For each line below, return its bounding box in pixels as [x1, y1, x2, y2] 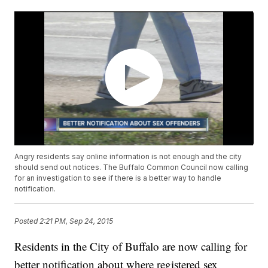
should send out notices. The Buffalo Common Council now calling [14, 163, 249, 172]
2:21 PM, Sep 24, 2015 [39, 217, 114, 226]
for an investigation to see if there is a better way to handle [14, 173, 222, 183]
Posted [14, 217, 40, 226]
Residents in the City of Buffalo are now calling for [14, 239, 248, 254]
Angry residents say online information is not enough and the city [14, 152, 242, 162]
